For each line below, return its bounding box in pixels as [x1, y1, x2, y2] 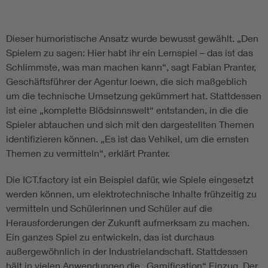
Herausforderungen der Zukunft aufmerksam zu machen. [6, 217, 249, 229]
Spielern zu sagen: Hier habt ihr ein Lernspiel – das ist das [6, 47, 253, 59]
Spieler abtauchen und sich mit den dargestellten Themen [6, 118, 254, 130]
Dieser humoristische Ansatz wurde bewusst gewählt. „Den [6, 32, 258, 44]
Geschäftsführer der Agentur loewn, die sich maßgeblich [6, 75, 247, 87]
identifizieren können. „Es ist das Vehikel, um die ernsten [6, 133, 249, 145]
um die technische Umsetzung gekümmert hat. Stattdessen [6, 90, 261, 102]
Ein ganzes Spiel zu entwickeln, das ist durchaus [6, 231, 214, 243]
